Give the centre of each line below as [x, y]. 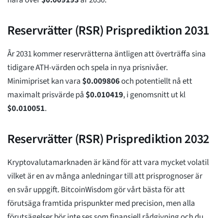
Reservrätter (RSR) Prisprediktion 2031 [109, 31]
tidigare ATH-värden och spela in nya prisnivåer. [88, 68]
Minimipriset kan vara [45, 82]
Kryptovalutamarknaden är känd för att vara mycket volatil [108, 163]
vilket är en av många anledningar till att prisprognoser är [105, 176]
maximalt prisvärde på [46, 95]
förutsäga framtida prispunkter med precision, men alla [101, 204]
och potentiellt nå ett [156, 82]
